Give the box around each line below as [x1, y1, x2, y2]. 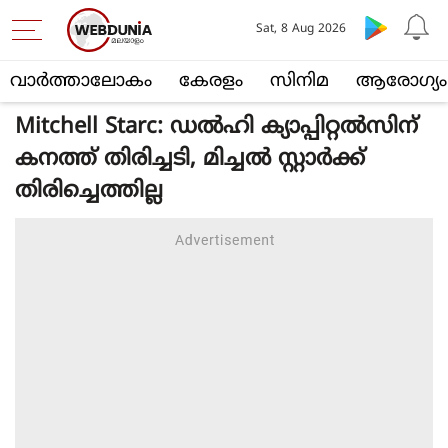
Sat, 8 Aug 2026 [255, 22, 346, 37]
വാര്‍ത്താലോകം [10, 70, 152, 93]
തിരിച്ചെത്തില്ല [15, 178, 163, 205]
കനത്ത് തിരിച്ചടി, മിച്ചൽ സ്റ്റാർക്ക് [15, 146, 365, 173]
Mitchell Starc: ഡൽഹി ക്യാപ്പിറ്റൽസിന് [15, 114, 418, 141]
